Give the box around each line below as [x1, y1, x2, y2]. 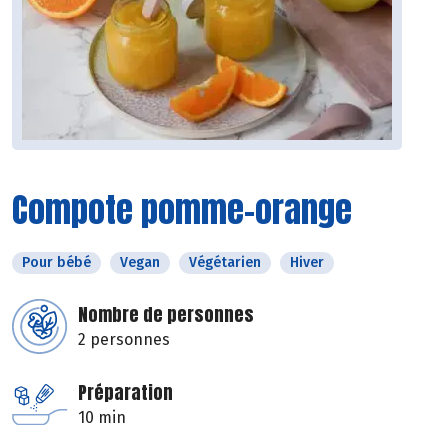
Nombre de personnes [78, 301, 254, 329]
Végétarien [189, 254, 261, 272]
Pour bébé [22, 254, 91, 272]
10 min [78, 408, 126, 428]
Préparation [78, 379, 173, 407]
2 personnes [78, 330, 170, 350]
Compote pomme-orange [12, 184, 352, 236]
